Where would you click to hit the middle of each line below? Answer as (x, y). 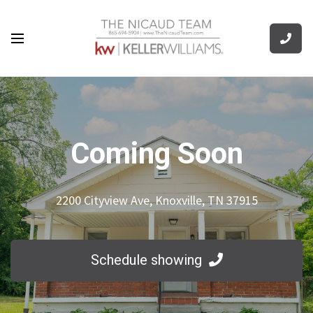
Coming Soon (156, 153)
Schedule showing (146, 260)
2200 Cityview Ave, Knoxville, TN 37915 (156, 200)
